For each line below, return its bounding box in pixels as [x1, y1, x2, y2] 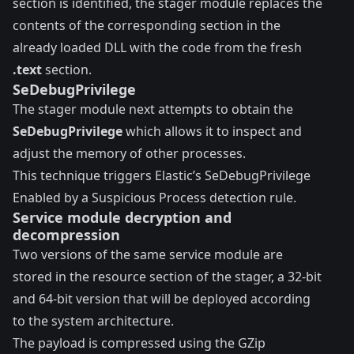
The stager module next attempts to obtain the [13, 100, 293, 118]
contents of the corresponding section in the [13, 16, 281, 34]
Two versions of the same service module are [13, 245, 283, 263]
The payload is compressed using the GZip [13, 333, 265, 352]
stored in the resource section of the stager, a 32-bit [13, 267, 322, 285]
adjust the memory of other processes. [13, 144, 246, 162]
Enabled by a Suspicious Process [13, 188, 206, 206]
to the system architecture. [13, 311, 174, 330]
